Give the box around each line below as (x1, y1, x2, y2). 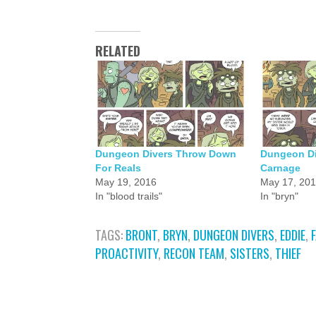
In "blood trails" (95, 190, 162, 202)
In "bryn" (260, 190, 298, 202)
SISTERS (230, 244, 269, 262)
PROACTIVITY (95, 244, 158, 262)
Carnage (260, 162, 300, 174)
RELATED (95, 42, 140, 60)
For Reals (95, 162, 141, 174)
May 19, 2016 (95, 176, 157, 188)
